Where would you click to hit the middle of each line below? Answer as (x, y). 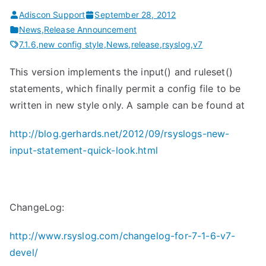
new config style (71, 44)
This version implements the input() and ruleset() (121, 72)
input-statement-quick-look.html (84, 150)
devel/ (24, 252)
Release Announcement (90, 29)
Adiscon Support (52, 15)
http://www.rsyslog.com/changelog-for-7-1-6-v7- (123, 236)
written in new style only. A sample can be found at (127, 105)
